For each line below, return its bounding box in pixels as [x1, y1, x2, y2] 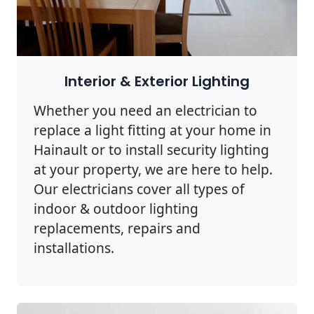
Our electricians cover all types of [34, 179, 245, 198]
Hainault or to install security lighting [34, 139, 269, 159]
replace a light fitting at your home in [34, 120, 271, 139]
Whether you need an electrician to [34, 100, 257, 120]
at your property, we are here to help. [34, 159, 273, 179]
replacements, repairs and [34, 218, 200, 238]
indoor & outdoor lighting [34, 198, 198, 218]
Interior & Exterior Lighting [64, 71, 250, 91]
